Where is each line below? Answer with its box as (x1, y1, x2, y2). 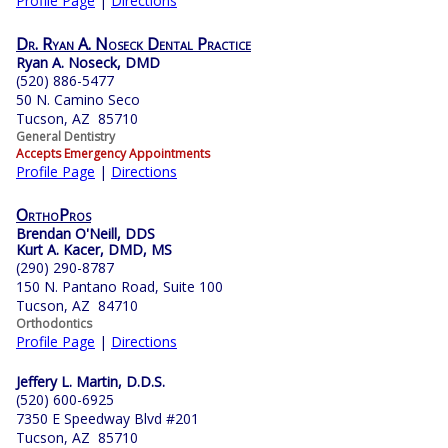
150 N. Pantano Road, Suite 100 (16, 277, 223, 297)
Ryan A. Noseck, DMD (16, 53, 160, 73)
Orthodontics (16, 315, 92, 333)
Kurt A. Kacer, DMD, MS (16, 240, 172, 260)
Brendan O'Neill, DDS (16, 224, 155, 244)
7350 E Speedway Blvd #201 (16, 409, 199, 429)
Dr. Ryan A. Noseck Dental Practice (16, 33, 251, 56)
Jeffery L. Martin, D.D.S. (16, 372, 165, 392)
